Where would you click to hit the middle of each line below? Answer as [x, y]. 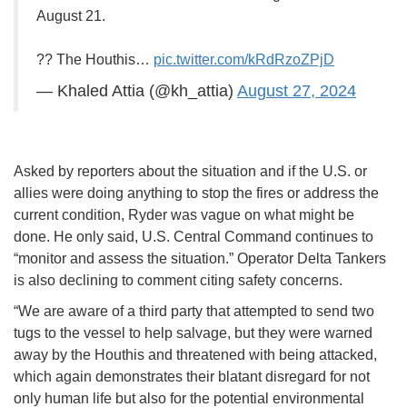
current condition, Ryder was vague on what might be [184, 215]
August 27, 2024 [297, 91]
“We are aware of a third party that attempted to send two [194, 312]
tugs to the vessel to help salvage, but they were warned [193, 333]
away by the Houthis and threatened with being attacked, [195, 355]
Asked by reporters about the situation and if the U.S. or [190, 172]
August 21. [71, 16]
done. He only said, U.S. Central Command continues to [194, 237]
